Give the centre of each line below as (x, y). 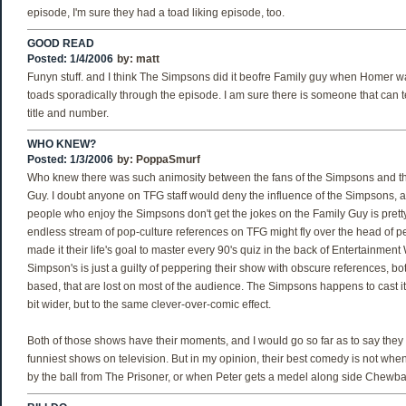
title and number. (68, 113)
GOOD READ (61, 43)
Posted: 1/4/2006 (70, 59)
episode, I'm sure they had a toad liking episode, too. (156, 13)
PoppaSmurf (168, 159)
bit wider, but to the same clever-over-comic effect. (149, 304)
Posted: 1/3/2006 (70, 159)
